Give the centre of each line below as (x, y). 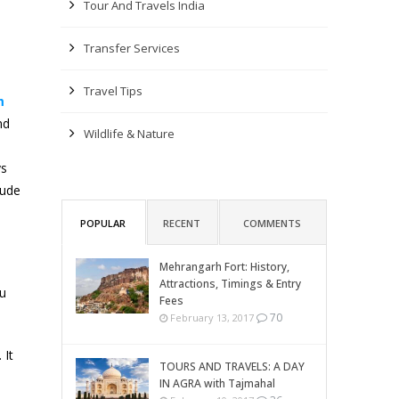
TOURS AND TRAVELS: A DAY (232, 366)
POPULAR (103, 223)
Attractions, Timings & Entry (230, 284)
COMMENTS (272, 223)
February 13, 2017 (211, 318)
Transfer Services (132, 48)
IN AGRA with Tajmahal (217, 383)
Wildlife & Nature (129, 134)
